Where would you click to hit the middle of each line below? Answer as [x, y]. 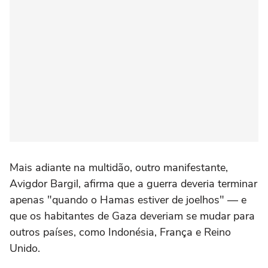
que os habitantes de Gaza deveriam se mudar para [132, 216]
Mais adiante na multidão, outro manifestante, [119, 167]
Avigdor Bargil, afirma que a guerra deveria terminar [133, 183]
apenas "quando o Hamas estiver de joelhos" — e [128, 200]
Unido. [25, 248]
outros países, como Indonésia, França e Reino [120, 232]
